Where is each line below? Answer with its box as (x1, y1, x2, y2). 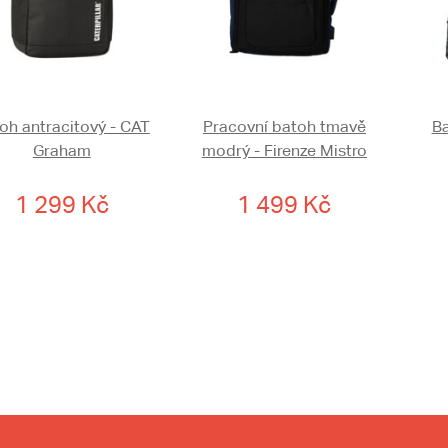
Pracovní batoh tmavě (202, 117, 366, 137)
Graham (32, 141, 91, 161)
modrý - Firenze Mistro (201, 141, 367, 161)
